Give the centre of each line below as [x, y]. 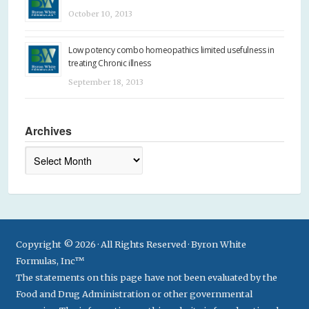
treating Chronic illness [110, 63]
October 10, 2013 [100, 14]
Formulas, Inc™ [50, 260]
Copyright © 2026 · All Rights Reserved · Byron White [131, 244]
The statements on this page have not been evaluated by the [146, 277]
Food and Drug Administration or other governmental [134, 293]
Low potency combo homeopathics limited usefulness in [171, 50]
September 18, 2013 [106, 82]
